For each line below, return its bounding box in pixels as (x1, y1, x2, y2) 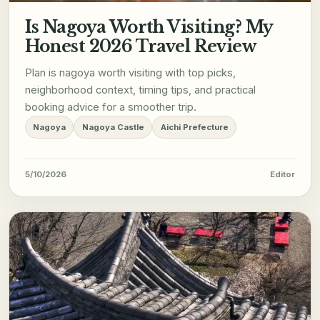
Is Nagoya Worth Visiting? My (24, 16, 273, 38)
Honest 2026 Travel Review (24, 36, 257, 57)
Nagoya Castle (81, 122, 144, 133)
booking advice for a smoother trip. (24, 101, 196, 114)
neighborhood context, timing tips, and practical (24, 84, 256, 97)
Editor (270, 169, 296, 180)
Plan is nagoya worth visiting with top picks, (24, 66, 236, 80)
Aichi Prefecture (160, 122, 229, 133)
